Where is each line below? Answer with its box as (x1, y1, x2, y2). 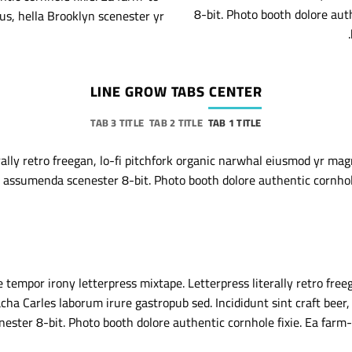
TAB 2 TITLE (149, 113, 203, 133)
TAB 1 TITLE (207, 113, 262, 133)
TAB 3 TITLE (90, 113, 145, 133)
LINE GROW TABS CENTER (90, 79, 262, 105)
